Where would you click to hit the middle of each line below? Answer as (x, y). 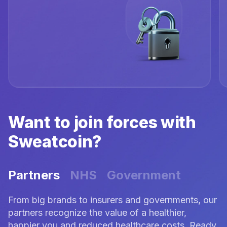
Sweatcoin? (55, 142)
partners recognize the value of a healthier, (97, 213)
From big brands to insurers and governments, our (112, 200)
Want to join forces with (102, 123)
